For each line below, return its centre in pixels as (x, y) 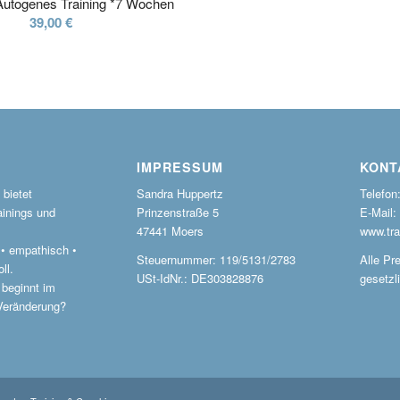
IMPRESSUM (179, 167)
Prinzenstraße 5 (177, 212)
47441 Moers (170, 231)
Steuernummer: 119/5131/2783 (216, 260)
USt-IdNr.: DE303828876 (200, 279)
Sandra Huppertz (179, 194)
